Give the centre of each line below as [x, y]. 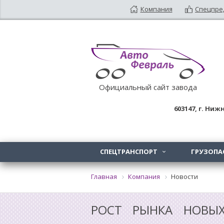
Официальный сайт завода [148, 87]
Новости [184, 177]
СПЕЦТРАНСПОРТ [130, 152]
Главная [104, 177]
